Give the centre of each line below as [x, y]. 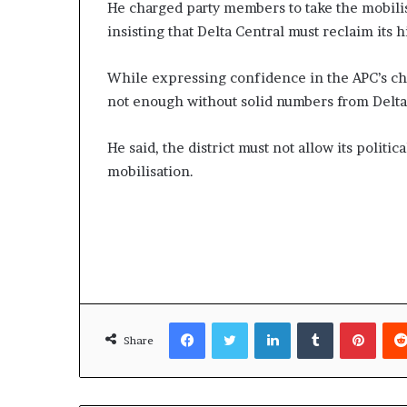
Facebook [232, 322]
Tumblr [353, 322]
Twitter [269, 322]
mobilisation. [150, 172]
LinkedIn [315, 322]
